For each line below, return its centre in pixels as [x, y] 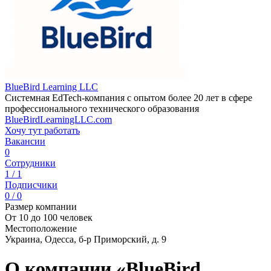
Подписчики [31, 185]
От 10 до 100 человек [49, 217]
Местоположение [41, 228]
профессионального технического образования [102, 109]
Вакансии [25, 141]
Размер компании [41, 207]
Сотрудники [30, 163]
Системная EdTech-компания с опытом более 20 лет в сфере [129, 98]
